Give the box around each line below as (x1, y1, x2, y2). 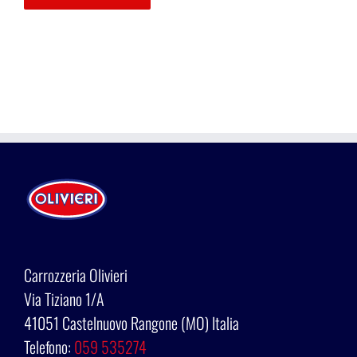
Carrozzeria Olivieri (24, 263, 127, 288)
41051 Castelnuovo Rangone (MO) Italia (24, 311, 239, 335)
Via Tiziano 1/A (24, 287, 104, 312)
